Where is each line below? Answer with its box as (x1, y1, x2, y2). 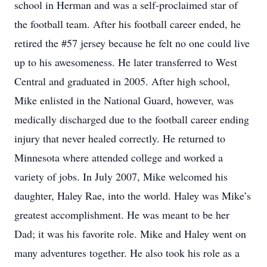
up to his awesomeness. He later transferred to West (14, 55, 237, 69)
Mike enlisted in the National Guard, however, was (14, 93, 234, 107)
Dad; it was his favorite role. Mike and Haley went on (14, 226, 246, 241)
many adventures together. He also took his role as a (14, 246, 240, 260)
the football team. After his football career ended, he (14, 17, 241, 31)
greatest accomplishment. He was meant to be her (14, 207, 229, 222)
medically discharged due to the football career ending (14, 112, 249, 126)
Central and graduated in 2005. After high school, (14, 74, 230, 88)
